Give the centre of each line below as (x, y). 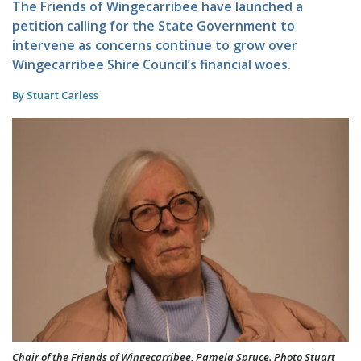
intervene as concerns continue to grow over (155, 45)
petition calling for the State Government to (154, 25)
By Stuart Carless (55, 95)
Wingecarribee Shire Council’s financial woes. (151, 64)
